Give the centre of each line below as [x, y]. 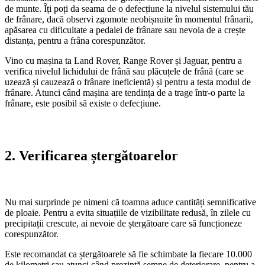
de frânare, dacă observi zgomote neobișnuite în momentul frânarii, [129, 19]
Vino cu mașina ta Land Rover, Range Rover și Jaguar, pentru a [123, 60]
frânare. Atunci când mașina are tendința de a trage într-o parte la [125, 92]
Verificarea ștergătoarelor [98, 155]
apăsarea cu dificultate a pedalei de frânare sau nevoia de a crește [125, 30]
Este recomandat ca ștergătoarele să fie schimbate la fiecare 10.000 [128, 254]
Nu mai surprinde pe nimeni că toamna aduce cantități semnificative [130, 202]
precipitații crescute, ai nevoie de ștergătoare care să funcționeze [123, 223]
